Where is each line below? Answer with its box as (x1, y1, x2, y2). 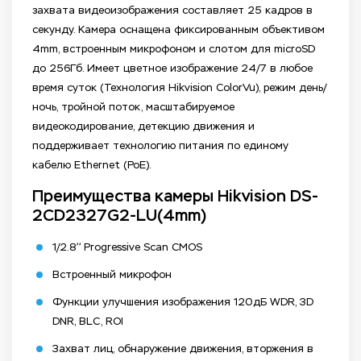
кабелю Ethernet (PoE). (32, 159, 151, 172)
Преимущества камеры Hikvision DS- (32, 186, 318, 207)
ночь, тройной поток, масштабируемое (32, 101, 234, 114)
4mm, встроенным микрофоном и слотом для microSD (32, 43, 315, 56)
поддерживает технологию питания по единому (32, 139, 288, 152)
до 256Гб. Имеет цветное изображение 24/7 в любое (32, 62, 313, 75)
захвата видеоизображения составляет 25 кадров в (32, 4, 313, 17)
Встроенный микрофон (52, 268, 172, 281)
